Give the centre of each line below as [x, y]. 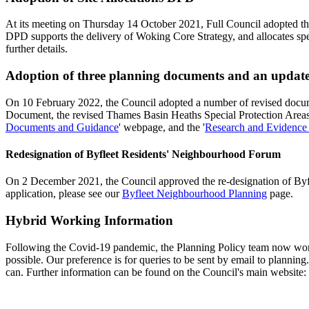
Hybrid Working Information [89, 220]
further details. [37, 49]
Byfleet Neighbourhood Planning [195, 194]
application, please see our [64, 194]
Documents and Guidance [62, 127]
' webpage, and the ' [162, 127]
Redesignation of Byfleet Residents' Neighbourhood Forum [143, 154]
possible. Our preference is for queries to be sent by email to [137, 259]
